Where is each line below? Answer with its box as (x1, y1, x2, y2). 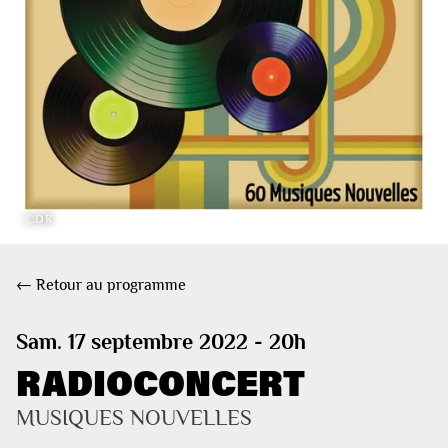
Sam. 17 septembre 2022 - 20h (16, 328, 306, 354)
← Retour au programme (16, 275, 186, 294)
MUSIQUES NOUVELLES (16, 405, 252, 431)
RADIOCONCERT (16, 358, 305, 405)
